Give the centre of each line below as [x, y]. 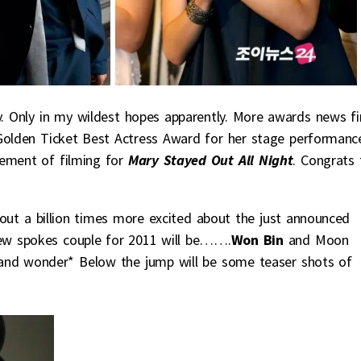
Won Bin [259, 240]
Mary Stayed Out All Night [210, 160]
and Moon [318, 240]
